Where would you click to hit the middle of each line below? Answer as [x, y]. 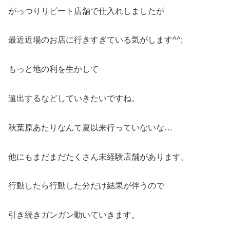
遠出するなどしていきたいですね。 [74, 99]
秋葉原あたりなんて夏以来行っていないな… [90, 127]
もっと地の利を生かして [53, 69]
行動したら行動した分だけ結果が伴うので [86, 186]
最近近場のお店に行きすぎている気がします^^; [95, 40]
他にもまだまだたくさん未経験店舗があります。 [99, 157]
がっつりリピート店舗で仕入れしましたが [86, 11]
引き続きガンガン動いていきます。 [74, 215]
